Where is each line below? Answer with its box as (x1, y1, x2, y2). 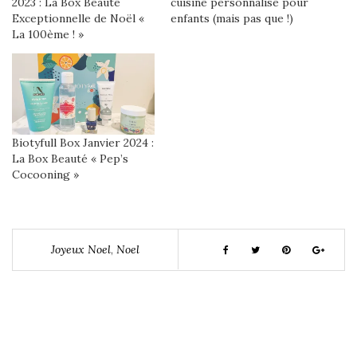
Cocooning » (12, 167, 79, 182)
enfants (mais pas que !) (171, 10, 293, 25)
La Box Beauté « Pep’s (12, 151, 128, 167)
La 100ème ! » (12, 26, 84, 41)
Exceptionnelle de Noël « (12, 10, 144, 25)
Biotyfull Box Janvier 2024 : (12, 135, 154, 151)
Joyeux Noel (51, 242, 111, 257)
